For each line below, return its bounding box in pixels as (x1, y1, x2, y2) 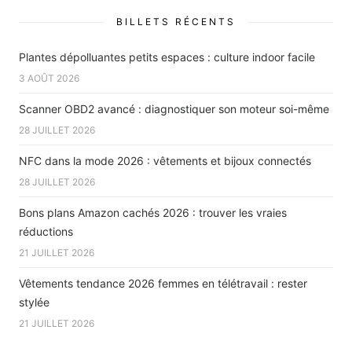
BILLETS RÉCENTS (116, 15, 236, 27)
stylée (19, 295, 49, 309)
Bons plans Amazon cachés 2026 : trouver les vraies (19, 205, 287, 219)
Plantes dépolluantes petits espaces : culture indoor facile (19, 49, 315, 64)
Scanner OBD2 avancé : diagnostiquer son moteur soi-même (19, 101, 329, 115)
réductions (19, 224, 73, 238)
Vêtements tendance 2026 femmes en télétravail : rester (19, 276, 307, 290)
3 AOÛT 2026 (19, 71, 79, 84)
